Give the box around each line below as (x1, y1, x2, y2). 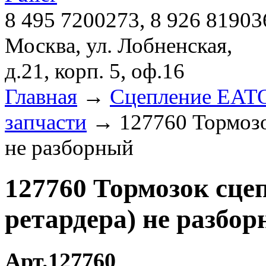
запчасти (5, 110, 87, 134)
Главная (5, 84, 77, 109)
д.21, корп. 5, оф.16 (5, 59, 185, 83)
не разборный (5, 135, 134, 160)
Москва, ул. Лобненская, (5, 33, 232, 58)
